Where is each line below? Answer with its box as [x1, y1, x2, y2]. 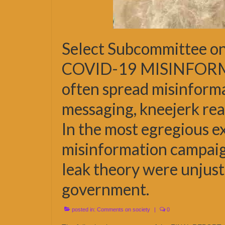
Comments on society [97, 206, 150, 212]
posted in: [70, 206, 97, 212]
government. [62, 179, 149, 199]
